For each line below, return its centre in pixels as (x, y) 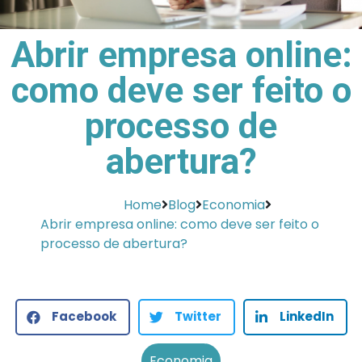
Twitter (198, 317)
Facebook (84, 317)
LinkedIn (306, 317)
